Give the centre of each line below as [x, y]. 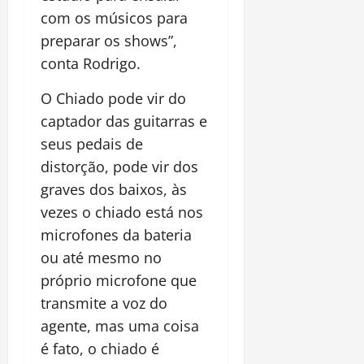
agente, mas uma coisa [120, 326]
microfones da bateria [116, 235]
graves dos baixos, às [114, 190]
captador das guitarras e [124, 121]
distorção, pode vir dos [119, 167]
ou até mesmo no [101, 258]
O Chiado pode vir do [113, 99]
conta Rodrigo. [91, 64]
